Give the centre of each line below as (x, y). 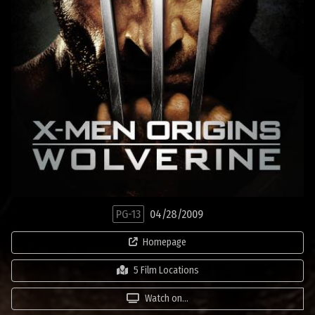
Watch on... (167, 298)
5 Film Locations (166, 270)
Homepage (165, 242)
